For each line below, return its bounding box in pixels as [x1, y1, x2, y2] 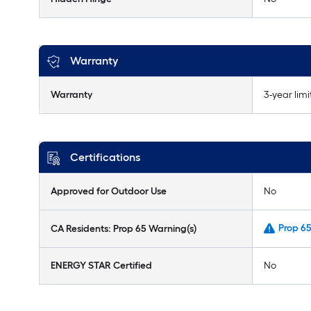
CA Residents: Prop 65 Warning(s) [51, 223, 196, 235]
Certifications [70, 151, 140, 164]
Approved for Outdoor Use [51, 185, 167, 197]
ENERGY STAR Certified [51, 260, 152, 271]
